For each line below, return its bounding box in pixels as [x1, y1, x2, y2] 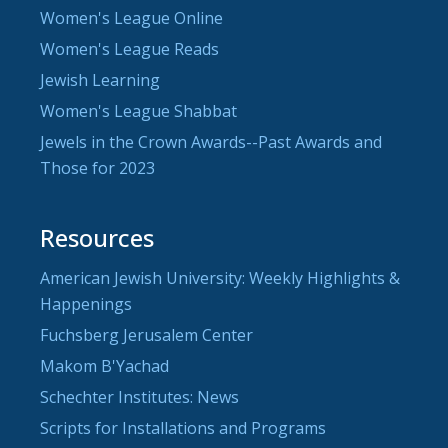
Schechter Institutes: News [40, 385, 239, 408]
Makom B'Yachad [40, 354, 169, 377]
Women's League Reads [40, 37, 219, 60]
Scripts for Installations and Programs [40, 416, 326, 439]
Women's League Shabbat [40, 99, 237, 122]
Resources [40, 220, 154, 254]
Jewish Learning [40, 68, 160, 91]
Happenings [40, 292, 132, 315]
